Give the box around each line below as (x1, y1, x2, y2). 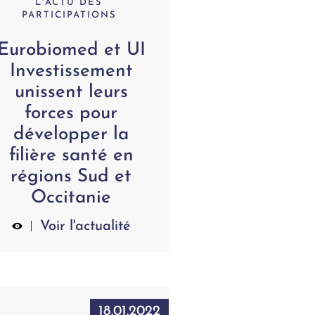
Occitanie (31, 188, 112, 208)
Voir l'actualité (39, 219, 131, 234)
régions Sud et (11, 167, 132, 187)
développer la (13, 125, 129, 145)
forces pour (25, 104, 118, 124)
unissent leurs (14, 83, 128, 103)
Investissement (9, 62, 133, 82)
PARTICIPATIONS (21, 11, 117, 20)
